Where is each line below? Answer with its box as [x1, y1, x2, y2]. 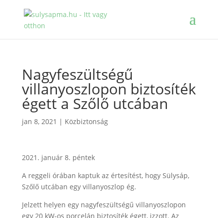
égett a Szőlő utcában [21, 93, 168, 113]
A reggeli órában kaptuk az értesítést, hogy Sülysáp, [21, 171, 189, 180]
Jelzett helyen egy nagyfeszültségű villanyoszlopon [21, 200, 186, 209]
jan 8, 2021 [21, 117, 57, 126]
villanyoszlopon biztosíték [21, 79, 196, 99]
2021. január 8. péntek [21, 153, 95, 162]
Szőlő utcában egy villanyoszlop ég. [21, 182, 136, 191]
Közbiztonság [64, 117, 108, 126]
